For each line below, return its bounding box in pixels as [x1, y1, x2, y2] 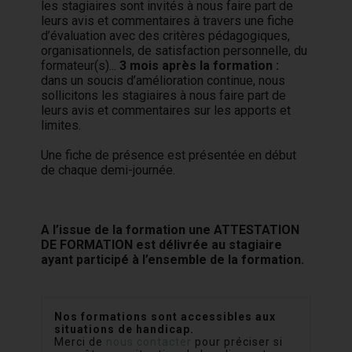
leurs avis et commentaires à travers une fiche [41, 13, 295, 28]
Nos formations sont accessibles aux [54, 310, 277, 323]
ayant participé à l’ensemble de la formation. [41, 252, 305, 267]
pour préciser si [192, 335, 284, 348]
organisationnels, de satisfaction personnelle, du [41, 43, 308, 58]
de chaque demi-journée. [41, 163, 176, 178]
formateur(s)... [41, 58, 120, 73]
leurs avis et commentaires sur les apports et [41, 103, 291, 118]
